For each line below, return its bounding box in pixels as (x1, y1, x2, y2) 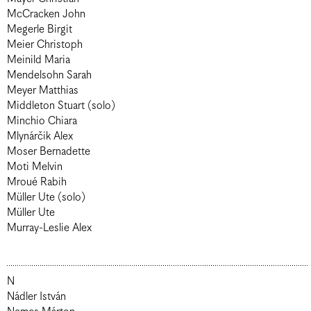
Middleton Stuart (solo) (7, 99, 115, 112)
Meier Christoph (7, 38, 83, 51)
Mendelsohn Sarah (7, 69, 92, 82)
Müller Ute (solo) (7, 191, 85, 204)
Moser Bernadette (7, 145, 90, 158)
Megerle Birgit (7, 23, 72, 36)
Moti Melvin (7, 160, 62, 174)
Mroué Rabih (7, 176, 67, 189)
